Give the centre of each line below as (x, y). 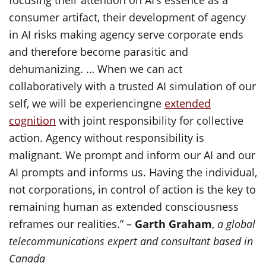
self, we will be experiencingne (87, 103)
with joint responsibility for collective (150, 121)
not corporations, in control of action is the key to (132, 189)
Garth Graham (173, 224)
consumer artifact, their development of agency (127, 17)
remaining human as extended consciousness (124, 207)
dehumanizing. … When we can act (96, 69)
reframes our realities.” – (72, 224)
